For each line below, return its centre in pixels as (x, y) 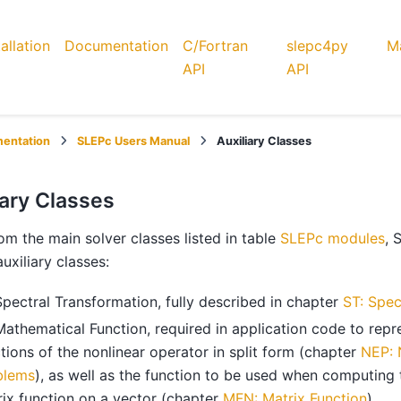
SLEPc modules (333, 239)
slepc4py (317, 46)
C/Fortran (215, 46)
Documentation (116, 46)
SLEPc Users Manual (134, 141)
